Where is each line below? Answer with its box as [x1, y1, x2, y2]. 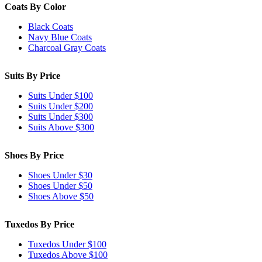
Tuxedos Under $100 [28, 239, 106, 250]
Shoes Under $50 [28, 181, 92, 191]
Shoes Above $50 [28, 191, 94, 202]
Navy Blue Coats [28, 32, 92, 43]
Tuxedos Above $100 [28, 250, 108, 260]
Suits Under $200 [28, 101, 93, 112]
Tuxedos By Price [5, 219, 74, 230]
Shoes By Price [5, 150, 64, 161]
